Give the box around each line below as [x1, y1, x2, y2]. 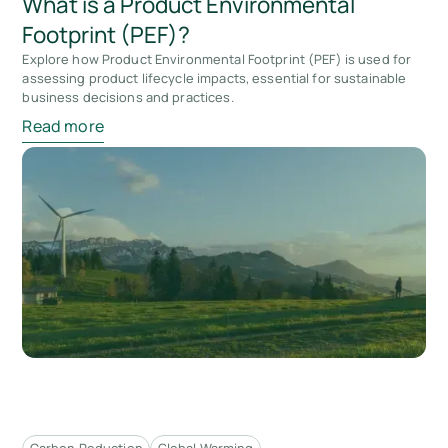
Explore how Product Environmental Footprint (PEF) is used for [22, 50, 412, 69]
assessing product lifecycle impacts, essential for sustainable [22, 69, 407, 88]
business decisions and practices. [22, 88, 234, 107]
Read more [22, 114, 104, 137]
